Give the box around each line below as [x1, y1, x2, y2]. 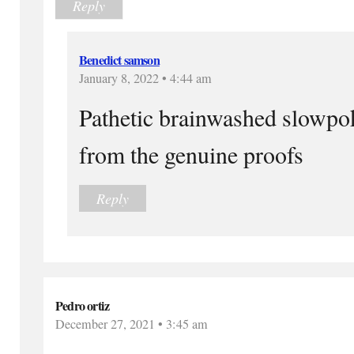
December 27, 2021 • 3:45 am [55, 314, 208, 333]
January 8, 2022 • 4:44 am [79, 69, 212, 87]
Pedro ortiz [55, 296, 110, 315]
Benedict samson [79, 50, 160, 70]
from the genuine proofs [79, 137, 303, 170]
